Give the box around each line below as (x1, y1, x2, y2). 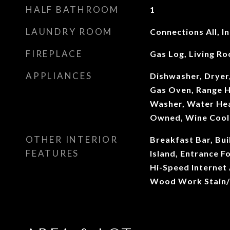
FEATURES (26, 148, 79, 159)
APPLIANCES (26, 70, 92, 81)
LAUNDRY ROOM (26, 26, 112, 37)
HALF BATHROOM (26, 4, 119, 15)
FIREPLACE (26, 48, 83, 59)
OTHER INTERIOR (26, 134, 118, 145)
